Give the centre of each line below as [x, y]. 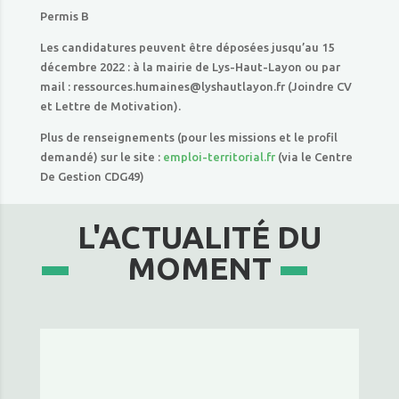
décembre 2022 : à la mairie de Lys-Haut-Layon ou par [190, 67]
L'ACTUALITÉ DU [199, 237]
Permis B [64, 16]
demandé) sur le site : [101, 157]
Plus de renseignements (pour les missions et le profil [188, 137]
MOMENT [199, 268]
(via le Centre [313, 157]
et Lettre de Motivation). [110, 106]
